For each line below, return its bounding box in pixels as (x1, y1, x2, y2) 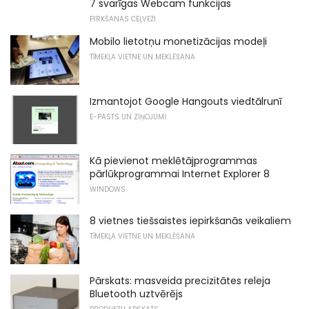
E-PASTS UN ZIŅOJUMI (90, 111, 166, 122)
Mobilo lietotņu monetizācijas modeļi (90, 34, 267, 48)
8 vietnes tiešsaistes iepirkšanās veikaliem (90, 213, 291, 228)
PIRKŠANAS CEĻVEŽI (90, 13, 156, 24)
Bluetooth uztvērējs (90, 286, 183, 301)
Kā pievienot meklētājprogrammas (90, 154, 257, 168)
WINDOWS (90, 184, 126, 195)
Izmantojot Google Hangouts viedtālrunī (90, 94, 281, 108)
